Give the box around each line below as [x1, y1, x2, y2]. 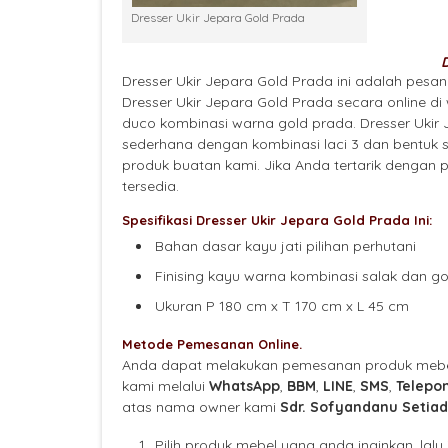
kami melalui [122, 377, 209, 396]
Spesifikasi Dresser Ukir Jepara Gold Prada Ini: [122, 212, 432, 229]
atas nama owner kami [122, 398, 280, 417]
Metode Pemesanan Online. [122, 336, 302, 353]
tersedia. [122, 177, 179, 196]
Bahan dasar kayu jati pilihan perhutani [155, 237, 416, 256]
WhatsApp [209, 377, 280, 396]
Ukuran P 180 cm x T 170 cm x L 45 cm [155, 297, 409, 316]
